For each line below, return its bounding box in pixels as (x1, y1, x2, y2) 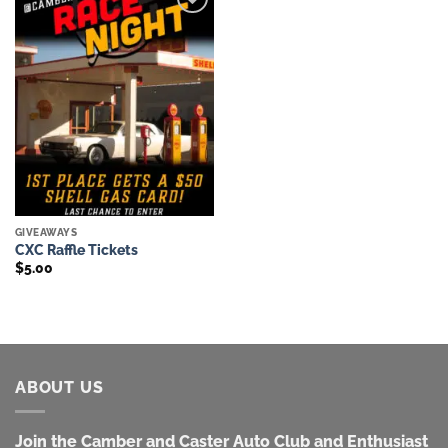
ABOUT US (15, 377, 104, 397)
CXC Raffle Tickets (14, 241, 138, 258)
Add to (162, 20, 202, 35)
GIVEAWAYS (14, 226, 78, 239)
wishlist (160, 34, 205, 49)
